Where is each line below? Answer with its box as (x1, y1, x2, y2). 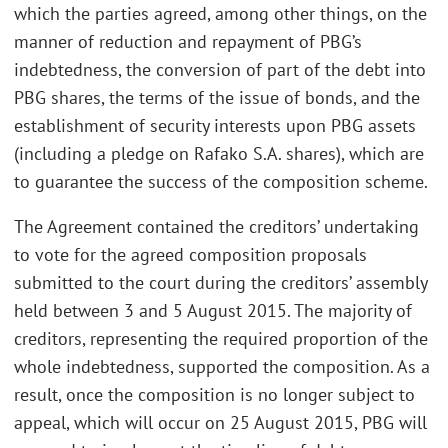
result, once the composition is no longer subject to (14, 383, 415, 407)
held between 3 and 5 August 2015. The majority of (14, 299, 412, 323)
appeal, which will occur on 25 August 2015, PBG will (14, 411, 427, 435)
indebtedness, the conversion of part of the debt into (14, 57, 426, 81)
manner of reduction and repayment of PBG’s (14, 29, 362, 53)
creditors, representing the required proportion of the (14, 327, 428, 351)
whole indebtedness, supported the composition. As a (14, 355, 430, 379)
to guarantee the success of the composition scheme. (14, 169, 428, 193)
